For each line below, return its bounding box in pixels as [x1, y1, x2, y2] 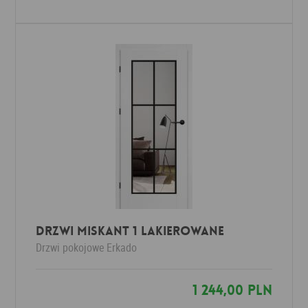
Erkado [107, 240, 137, 255]
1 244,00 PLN [192, 281, 272, 299]
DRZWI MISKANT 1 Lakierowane [36, 223, 225, 239]
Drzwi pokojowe [36, 240, 105, 255]
